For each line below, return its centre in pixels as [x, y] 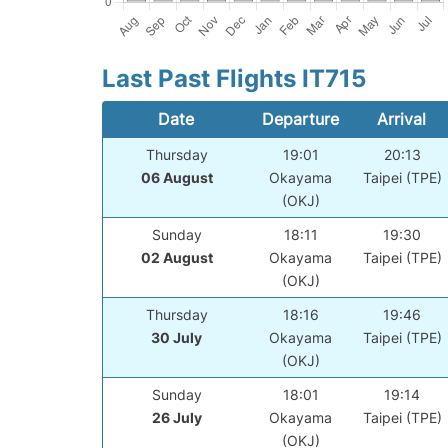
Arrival [402, 119]
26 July [176, 418]
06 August [176, 178]
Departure [300, 119]
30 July [177, 338]
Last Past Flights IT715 [234, 79]
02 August [176, 258]
